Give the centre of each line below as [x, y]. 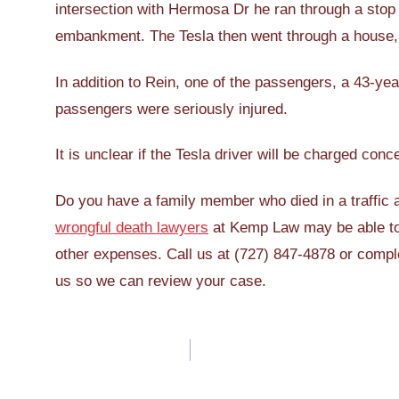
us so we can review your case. [161, 281]
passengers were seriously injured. [171, 109]
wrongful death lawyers [132, 227]
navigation [126, 378]
